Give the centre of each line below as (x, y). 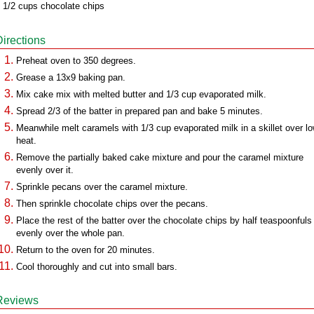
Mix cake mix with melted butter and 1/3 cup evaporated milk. (141, 94)
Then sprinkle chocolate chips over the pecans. (112, 204)
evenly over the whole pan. (70, 233)
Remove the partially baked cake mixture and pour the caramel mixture (160, 157)
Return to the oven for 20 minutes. (86, 250)
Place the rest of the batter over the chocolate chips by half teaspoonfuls (164, 220)
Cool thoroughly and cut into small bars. (97, 267)
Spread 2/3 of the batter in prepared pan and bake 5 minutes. (139, 111)
